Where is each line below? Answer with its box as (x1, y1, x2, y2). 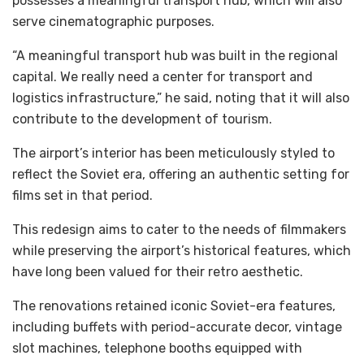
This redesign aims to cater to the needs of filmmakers (12, 221, 346, 237)
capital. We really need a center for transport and (12, 68, 313, 84)
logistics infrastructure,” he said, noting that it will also (12, 89, 349, 106)
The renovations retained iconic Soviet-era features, (12, 297, 336, 314)
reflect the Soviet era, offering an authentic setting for (12, 166, 349, 182)
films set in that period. (12, 187, 153, 203)
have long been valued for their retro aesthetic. (12, 263, 303, 279)
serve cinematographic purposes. (12, 13, 214, 29)
